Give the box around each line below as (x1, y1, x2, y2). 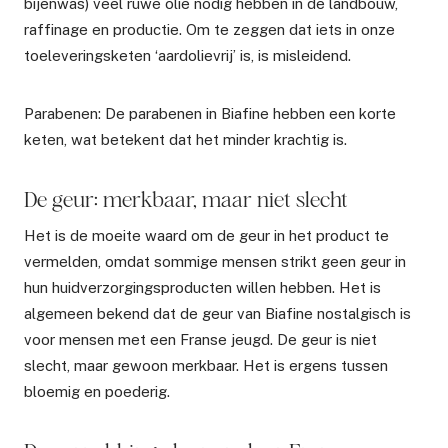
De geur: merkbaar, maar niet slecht (24, 185, 348, 212)
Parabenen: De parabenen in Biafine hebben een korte (24, 104, 396, 122)
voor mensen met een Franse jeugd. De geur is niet (24, 330, 377, 348)
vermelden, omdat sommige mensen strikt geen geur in (24, 252, 406, 270)
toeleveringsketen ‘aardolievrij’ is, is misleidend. (24, 46, 351, 64)
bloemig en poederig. (24, 382, 170, 400)
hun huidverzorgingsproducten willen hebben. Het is (24, 278, 381, 296)
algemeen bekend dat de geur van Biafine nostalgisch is (24, 304, 411, 322)
